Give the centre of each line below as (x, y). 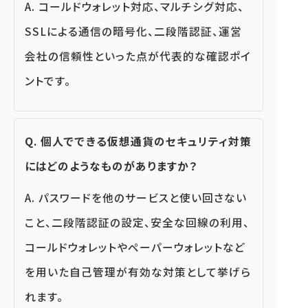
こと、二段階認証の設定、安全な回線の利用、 (137, 223)
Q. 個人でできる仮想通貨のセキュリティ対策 (138, 142)
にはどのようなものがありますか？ (111, 166)
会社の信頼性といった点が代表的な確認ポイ (138, 56)
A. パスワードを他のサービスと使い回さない (136, 198)
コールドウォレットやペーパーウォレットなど (135, 247)
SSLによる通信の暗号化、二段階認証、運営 (133, 32)
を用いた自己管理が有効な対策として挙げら (138, 272)
